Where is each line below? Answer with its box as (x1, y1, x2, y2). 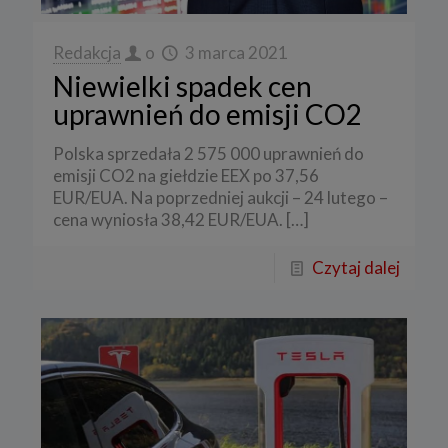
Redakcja (53, 42, 121, 64)
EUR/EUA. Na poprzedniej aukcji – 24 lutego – (53, 187, 388, 209)
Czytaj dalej (312, 257, 400, 279)
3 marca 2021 (184, 42, 288, 64)
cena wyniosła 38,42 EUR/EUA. (53, 209, 283, 231)
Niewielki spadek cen (53, 69, 312, 104)
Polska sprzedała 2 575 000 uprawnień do (53, 143, 364, 165)
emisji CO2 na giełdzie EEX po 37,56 (53, 165, 319, 187)
